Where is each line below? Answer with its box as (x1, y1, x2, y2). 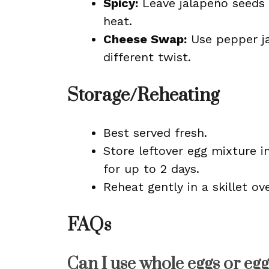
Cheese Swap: (103, 32, 187, 46)
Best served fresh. (103, 125, 207, 140)
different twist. (103, 50, 191, 64)
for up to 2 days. (103, 162, 199, 176)
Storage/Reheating (67, 84, 219, 107)
